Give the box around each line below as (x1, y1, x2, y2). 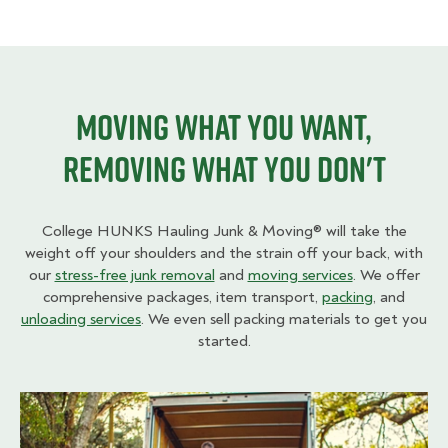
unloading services (21, 309, 141, 329)
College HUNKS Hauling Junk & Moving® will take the (41, 221, 407, 241)
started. (197, 331, 251, 351)
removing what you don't (62, 144, 386, 194)
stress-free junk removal (54, 265, 215, 285)
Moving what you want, (76, 102, 372, 152)
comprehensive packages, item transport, (43, 287, 322, 307)
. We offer (352, 265, 420, 285)
